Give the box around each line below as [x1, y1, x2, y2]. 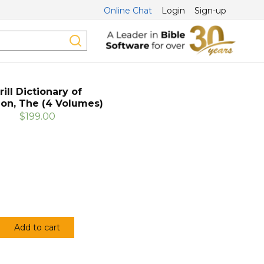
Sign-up [194, 5, 226, 16]
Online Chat [104, 5, 152, 16]
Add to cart [14, 222, 61, 233]
